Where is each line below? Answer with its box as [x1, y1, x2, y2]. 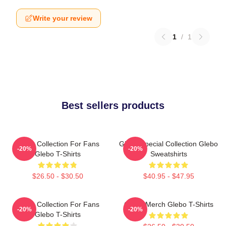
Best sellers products [62, 100, 164, 111]
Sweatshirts [150, 150, 187, 158]
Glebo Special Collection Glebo [119, 140, 218, 148]
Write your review [33, 14, 92, 22]
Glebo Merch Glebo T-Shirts [124, 200, 213, 208]
